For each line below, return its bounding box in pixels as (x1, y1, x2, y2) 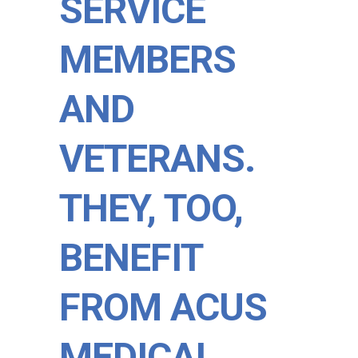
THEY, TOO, (59, 185, 243, 231)
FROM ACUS (59, 284, 267, 330)
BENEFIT (59, 235, 202, 280)
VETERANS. (59, 136, 255, 181)
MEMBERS (59, 37, 236, 82)
